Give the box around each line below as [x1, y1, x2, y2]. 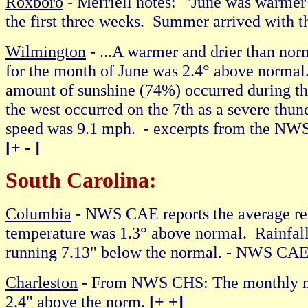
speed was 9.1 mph [5, 119, 131, 137]
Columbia [5, 204, 71, 223]
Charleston [5, 273, 78, 291]
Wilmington [5, 42, 86, 60]
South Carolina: [5, 168, 157, 192]
